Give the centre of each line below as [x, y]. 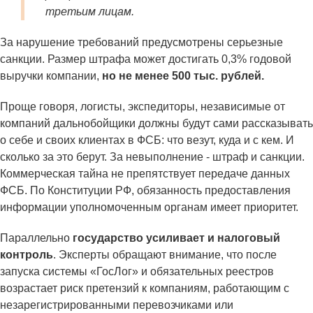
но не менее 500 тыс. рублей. [182, 76]
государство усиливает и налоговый [175, 238]
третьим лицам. [90, 12]
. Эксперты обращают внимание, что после [165, 255]
